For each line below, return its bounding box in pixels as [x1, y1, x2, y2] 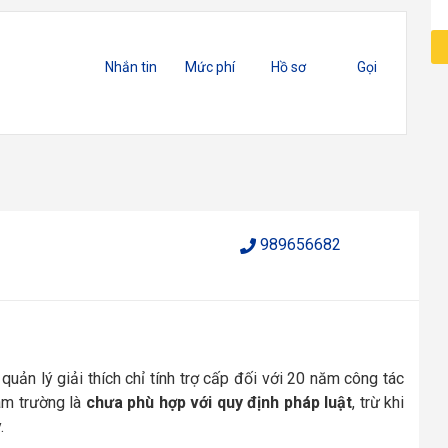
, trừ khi [352, 392, 405, 412]
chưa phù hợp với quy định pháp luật [85, 392, 353, 412]
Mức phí [184, 59, 235, 75]
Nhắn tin [105, 59, 158, 75]
